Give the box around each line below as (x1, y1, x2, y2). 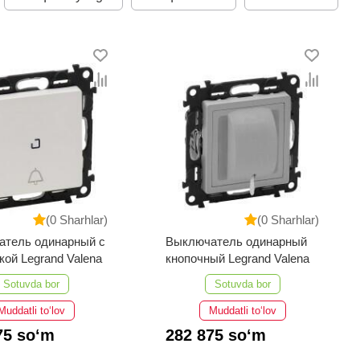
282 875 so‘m (166, 326, 267, 345)
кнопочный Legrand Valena (166, 252, 310, 266)
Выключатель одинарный (166, 235, 308, 249)
